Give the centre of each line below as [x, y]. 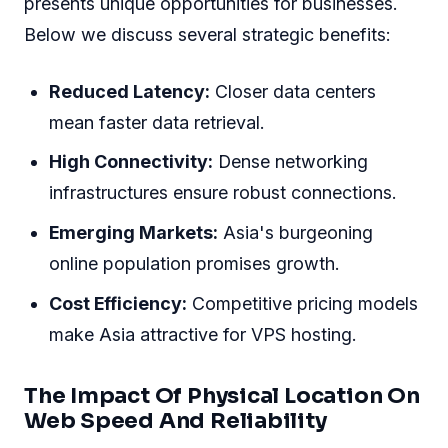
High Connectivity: [131, 162]
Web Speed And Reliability [175, 420]
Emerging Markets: [134, 233]
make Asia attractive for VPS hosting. [203, 335]
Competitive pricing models [303, 304]
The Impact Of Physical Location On [222, 395]
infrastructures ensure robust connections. [223, 193]
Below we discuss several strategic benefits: [207, 35]
